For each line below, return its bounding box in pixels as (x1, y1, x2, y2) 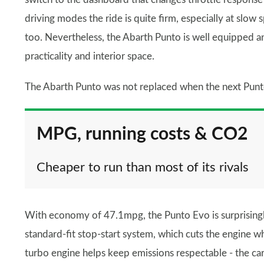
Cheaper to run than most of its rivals (37, 161, 249, 174)
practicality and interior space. (25, 51, 154, 61)
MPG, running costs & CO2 (37, 126, 247, 143)
